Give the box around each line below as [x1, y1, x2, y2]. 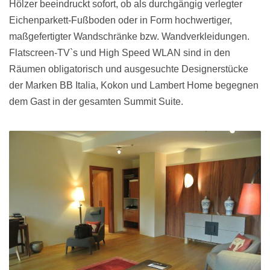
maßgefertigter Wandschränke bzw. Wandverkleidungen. [9, 31, 250, 42]
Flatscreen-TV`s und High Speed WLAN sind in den [9, 48, 230, 58]
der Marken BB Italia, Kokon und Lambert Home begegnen [9, 80, 259, 90]
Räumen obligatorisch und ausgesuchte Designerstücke [9, 64, 248, 74]
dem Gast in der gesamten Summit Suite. [9, 96, 183, 107]
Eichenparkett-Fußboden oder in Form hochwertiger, [9, 15, 232, 25]
